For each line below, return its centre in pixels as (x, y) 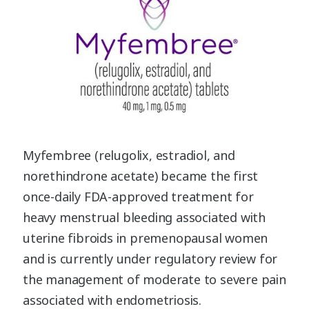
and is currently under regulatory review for (150, 258)
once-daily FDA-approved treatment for (138, 196)
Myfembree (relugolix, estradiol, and (129, 155)
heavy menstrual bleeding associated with (144, 217)
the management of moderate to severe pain (154, 279)
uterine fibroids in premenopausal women (146, 238)
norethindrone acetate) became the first (141, 176)
